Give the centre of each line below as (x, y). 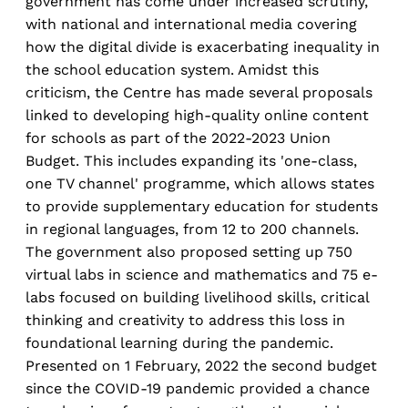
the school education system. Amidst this (172, 69)
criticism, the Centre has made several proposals (199, 92)
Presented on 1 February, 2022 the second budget (201, 365)
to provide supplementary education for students (202, 206)
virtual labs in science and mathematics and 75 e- (202, 274)
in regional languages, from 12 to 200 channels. (192, 229)
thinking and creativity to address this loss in (185, 320)
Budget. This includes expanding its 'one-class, (191, 160)
